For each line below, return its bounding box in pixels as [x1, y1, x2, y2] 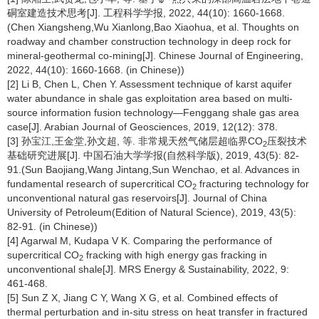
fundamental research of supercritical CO [7, 178, 192, 189]
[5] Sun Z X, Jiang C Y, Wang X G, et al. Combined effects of [7, 292, 278, 303]
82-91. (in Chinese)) [7, 221, 98, 232]
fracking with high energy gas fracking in [83, 249, 267, 261]
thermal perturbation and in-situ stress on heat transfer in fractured [7, 306, 308, 318]
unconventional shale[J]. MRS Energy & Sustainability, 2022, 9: [7, 263, 289, 275]
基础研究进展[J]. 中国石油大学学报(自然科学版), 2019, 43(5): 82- [7, 150, 299, 161]
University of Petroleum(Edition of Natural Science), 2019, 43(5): [7, 206, 296, 218]
